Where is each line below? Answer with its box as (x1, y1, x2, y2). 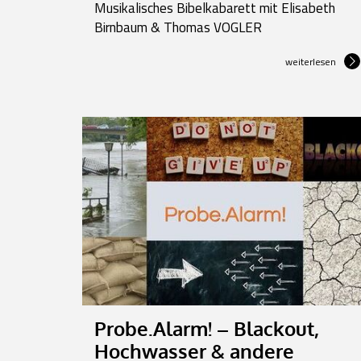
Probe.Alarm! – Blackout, (94, 315, 319, 341)
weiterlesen (285, 53, 336, 69)
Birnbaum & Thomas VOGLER (94, 16, 262, 38)
